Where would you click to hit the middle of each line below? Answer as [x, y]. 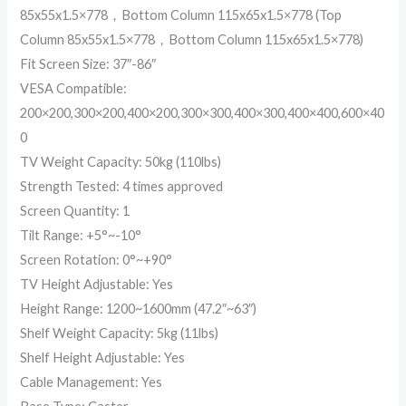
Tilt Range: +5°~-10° [81, 235]
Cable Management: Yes [92, 382]
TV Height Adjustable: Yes [97, 284]
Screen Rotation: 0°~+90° [97, 259]
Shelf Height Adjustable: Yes [103, 357]
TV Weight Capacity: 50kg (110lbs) [121, 161]
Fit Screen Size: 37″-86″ [88, 63]
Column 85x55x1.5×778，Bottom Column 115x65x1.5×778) [192, 39]
